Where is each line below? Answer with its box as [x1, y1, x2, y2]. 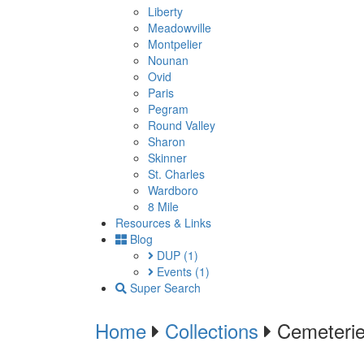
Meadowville [148, 19, 211, 36]
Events [154, 263, 195, 279]
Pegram [148, 101, 188, 117]
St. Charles [148, 166, 205, 182]
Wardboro [148, 182, 198, 198]
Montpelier [148, 36, 202, 52]
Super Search [127, 279, 201, 296]
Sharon [148, 133, 185, 149]
